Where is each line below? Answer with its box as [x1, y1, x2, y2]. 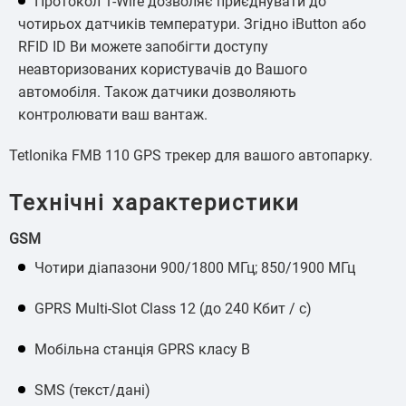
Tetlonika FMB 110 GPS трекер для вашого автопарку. [9, 146, 372, 164]
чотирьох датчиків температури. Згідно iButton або [18, 14, 366, 33]
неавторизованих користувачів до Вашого [18, 60, 307, 78]
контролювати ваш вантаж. [18, 105, 208, 123]
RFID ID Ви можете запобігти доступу [18, 37, 268, 55]
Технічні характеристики [9, 189, 301, 216]
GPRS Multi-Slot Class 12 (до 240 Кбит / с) [34, 299, 312, 317]
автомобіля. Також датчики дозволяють [18, 82, 296, 101]
